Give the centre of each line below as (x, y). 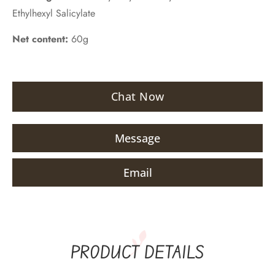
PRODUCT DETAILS (137, 252)
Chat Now (137, 96)
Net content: (42, 39)
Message (137, 138)
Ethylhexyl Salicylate (54, 13)
